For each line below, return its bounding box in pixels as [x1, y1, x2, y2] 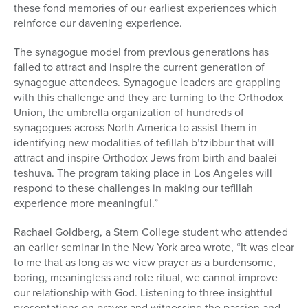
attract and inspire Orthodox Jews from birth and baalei [14, 150, 277, 166]
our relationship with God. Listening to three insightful [14, 285, 272, 301]
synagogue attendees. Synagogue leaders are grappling [14, 74, 281, 91]
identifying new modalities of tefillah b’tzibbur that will [14, 135, 274, 151]
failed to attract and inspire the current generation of [14, 59, 265, 76]
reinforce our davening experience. [14, 15, 182, 32]
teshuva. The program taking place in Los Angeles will [14, 165, 272, 181]
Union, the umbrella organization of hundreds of [14, 104, 244, 121]
